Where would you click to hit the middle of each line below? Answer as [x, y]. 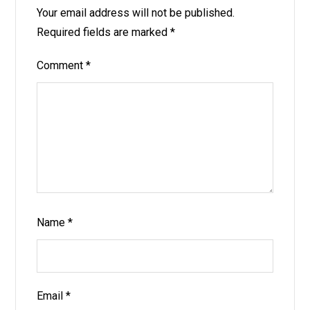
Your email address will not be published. [136, 13]
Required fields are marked [104, 33]
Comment [62, 66]
